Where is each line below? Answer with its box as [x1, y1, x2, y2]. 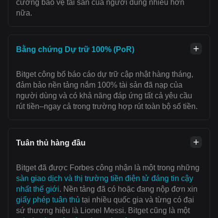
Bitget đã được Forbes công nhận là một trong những [16, 163, 200, 172]
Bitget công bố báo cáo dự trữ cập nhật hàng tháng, [16, 70, 193, 78]
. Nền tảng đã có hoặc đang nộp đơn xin [59, 184, 198, 193]
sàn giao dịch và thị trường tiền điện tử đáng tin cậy [16, 174, 193, 182]
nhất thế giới [16, 184, 59, 193]
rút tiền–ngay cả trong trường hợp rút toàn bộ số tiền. [16, 102, 198, 110]
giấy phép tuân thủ [16, 195, 80, 204]
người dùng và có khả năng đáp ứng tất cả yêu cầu [16, 91, 192, 100]
